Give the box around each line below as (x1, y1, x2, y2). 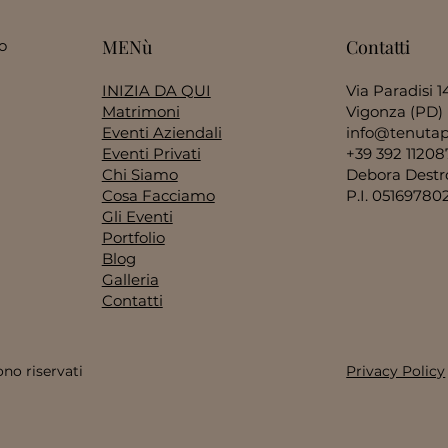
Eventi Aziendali (101, 122, 222, 142)
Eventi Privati (101, 143, 201, 163)
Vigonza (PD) (346, 101, 444, 121)
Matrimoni (101, 101, 180, 121)
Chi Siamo (101, 164, 178, 184)
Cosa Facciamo (101, 185, 215, 205)
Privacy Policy (346, 361, 446, 380)
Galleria (101, 269, 159, 289)
